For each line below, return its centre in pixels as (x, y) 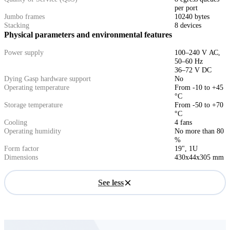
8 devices (188, 26)
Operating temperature (37, 88)
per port (186, 8)
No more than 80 (199, 131)
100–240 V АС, (197, 53)
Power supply (24, 53)
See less (111, 182)
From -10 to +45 (199, 88)
